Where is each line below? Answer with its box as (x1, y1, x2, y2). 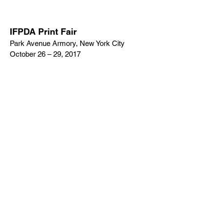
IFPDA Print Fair (10, 26, 77, 37)
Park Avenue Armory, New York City (10, 39, 125, 47)
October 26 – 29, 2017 (10, 49, 81, 58)
